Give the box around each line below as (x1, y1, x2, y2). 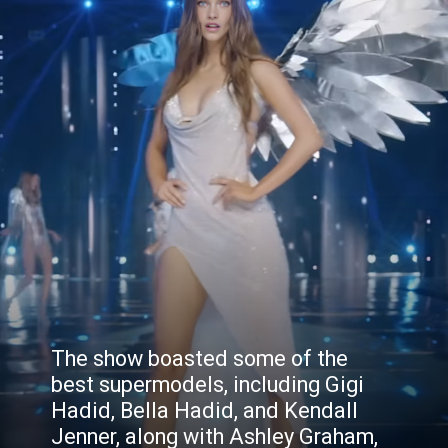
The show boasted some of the (51, 345, 349, 371)
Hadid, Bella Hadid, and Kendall (51, 397, 359, 423)
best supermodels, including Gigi (51, 371, 365, 397)
